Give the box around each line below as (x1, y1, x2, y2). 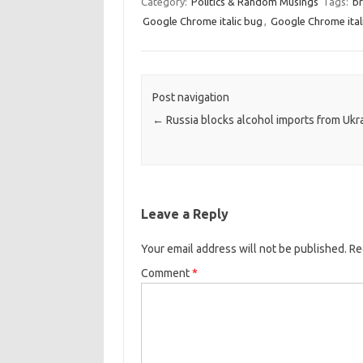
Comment (140, 267, 192, 280)
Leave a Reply (140, 207, 228, 222)
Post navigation (152, 91, 229, 105)
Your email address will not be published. (140, 242, 347, 256)
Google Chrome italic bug (142, 15, 263, 27)
